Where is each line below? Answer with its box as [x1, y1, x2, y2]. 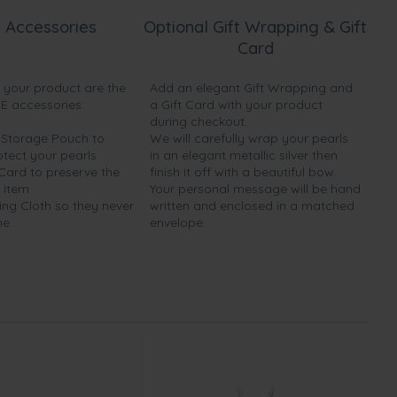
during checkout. [150, 113, 247, 129]
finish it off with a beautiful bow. [150, 164, 337, 180]
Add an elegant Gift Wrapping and [150, 80, 353, 96]
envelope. [150, 214, 206, 230]
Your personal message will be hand [150, 181, 361, 197]
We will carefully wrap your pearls [150, 130, 348, 146]
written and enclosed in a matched [150, 198, 354, 214]
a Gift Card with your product [150, 97, 323, 113]
